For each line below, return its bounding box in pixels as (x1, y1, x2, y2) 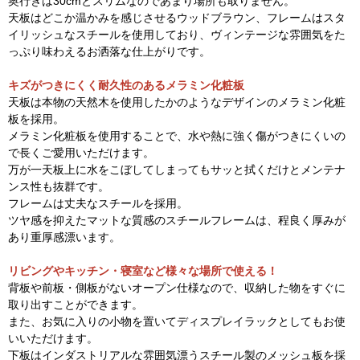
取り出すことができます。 (8, 297, 143, 311)
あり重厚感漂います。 (8, 230, 121, 243)
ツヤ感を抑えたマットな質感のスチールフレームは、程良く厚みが (8, 213, 346, 227)
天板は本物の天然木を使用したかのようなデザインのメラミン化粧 (8, 95, 346, 108)
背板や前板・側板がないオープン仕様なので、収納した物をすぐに (8, 280, 346, 294)
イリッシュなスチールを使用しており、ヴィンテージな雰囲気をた (8, 27, 346, 41)
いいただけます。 (8, 331, 98, 345)
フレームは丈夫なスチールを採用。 (8, 196, 188, 210)
